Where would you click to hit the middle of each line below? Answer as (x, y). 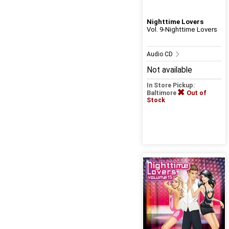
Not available (169, 70)
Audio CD (160, 54)
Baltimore (162, 93)
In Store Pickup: (171, 86)
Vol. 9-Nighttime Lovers (182, 30)
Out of (196, 93)
